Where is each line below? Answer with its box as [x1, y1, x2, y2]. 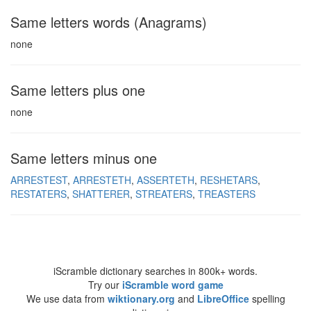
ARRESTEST [10, 173, 67, 187]
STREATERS [135, 187, 192, 201]
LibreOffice [196, 292, 249, 305]
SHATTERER [72, 187, 130, 201]
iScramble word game [121, 278, 224, 292]
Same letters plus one [10, 80, 145, 100]
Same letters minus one [10, 148, 157, 168]
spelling [249, 292, 285, 305]
